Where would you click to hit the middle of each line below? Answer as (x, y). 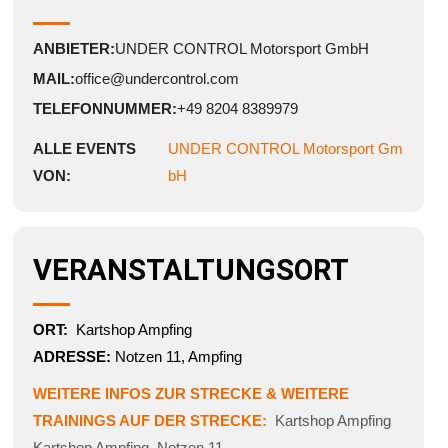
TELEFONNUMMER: (104, 109)
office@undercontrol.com (156, 79)
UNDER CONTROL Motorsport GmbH (241, 49)
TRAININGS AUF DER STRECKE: (153, 421)
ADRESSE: (73, 357)
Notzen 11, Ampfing (178, 357)
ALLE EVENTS (84, 149)
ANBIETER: (73, 49)
